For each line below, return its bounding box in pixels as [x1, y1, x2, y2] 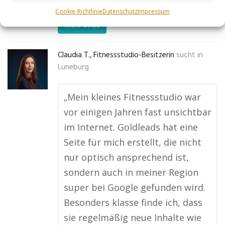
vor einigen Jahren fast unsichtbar [64, 106, 211, 118]
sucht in [176, 49, 203, 61]
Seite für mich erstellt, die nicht [64, 136, 201, 148]
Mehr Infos [64, 20, 100, 30]
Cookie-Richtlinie [55, 7, 102, 16]
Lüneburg [58, 61, 89, 73]
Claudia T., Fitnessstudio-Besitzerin [58, 49, 174, 61]
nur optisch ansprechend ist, [64, 151, 189, 163]
